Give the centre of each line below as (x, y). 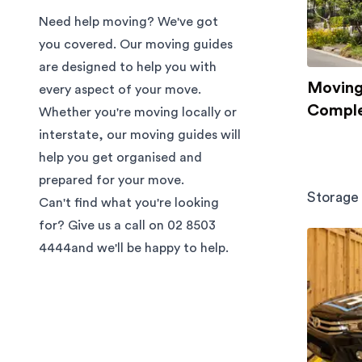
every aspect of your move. (120, 90)
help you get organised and (120, 158)
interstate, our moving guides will (140, 135)
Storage (333, 198)
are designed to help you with (128, 67)
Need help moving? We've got (128, 22)
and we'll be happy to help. (150, 248)
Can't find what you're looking (129, 203)
